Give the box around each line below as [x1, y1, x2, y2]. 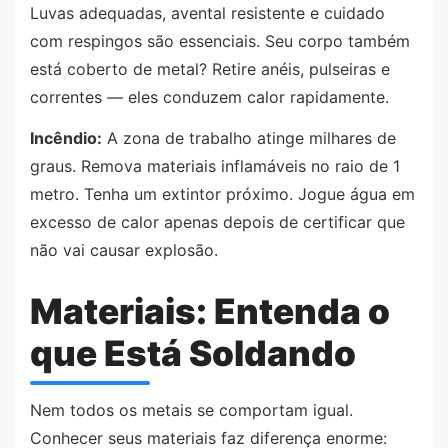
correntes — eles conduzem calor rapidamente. [30, 86, 389, 107]
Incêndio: [30, 128, 102, 149]
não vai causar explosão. [30, 240, 218, 261]
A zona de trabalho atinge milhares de [102, 128, 396, 149]
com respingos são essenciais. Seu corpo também [30, 30, 410, 51]
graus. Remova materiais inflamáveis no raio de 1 [30, 156, 400, 177]
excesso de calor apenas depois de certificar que [30, 212, 405, 233]
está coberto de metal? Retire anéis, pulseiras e [30, 58, 390, 79]
